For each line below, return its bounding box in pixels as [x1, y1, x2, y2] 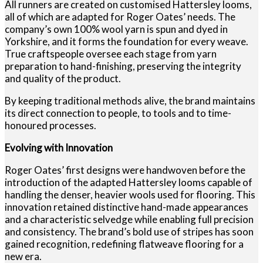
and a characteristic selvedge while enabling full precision [5, 213, 254, 226]
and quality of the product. [5, 72, 121, 85]
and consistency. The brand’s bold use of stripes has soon [5, 225, 254, 238]
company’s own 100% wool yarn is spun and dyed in [5, 23, 228, 36]
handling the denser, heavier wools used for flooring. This [5, 188, 255, 201]
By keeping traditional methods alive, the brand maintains [5, 95, 255, 107]
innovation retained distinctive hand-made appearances [5, 201, 248, 214]
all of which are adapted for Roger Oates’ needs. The [5, 11, 235, 23]
